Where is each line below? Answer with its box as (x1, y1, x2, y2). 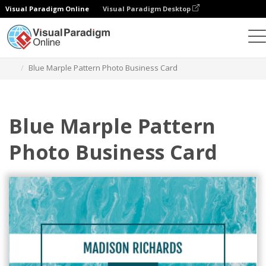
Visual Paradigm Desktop (103, 4, 192, 13)
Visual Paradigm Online (5, 4, 89, 13)
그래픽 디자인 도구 (39, 48, 104, 59)
